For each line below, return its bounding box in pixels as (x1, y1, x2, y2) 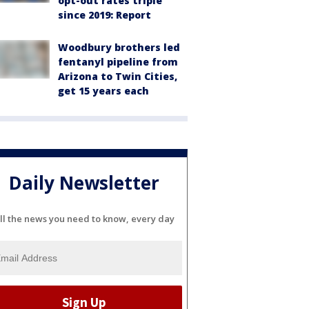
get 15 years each (58, 84, 149, 97)
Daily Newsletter (9, 170, 159, 196)
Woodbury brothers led (58, 41, 180, 54)
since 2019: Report (58, 8, 151, 21)
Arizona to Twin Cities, (58, 70, 177, 83)
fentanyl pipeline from (58, 55, 178, 68)
